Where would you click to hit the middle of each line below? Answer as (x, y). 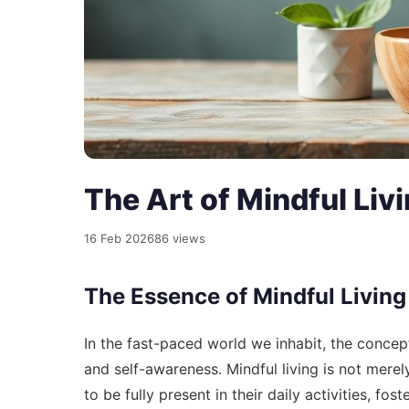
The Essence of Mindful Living (245, 296)
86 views (180, 238)
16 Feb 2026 (119, 238)
